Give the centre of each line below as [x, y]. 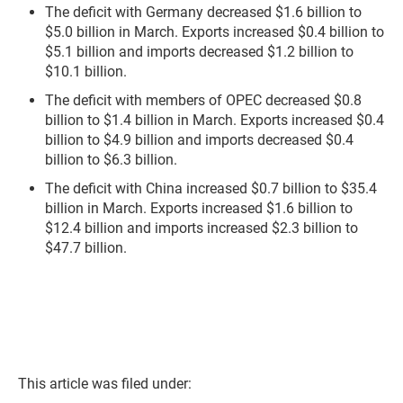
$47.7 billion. [86, 248]
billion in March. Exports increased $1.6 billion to [199, 209]
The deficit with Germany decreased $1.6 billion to [203, 13]
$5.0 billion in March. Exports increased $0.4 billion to [215, 32]
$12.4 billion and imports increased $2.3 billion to [201, 228]
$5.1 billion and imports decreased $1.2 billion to [199, 52]
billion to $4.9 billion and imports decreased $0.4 [199, 140]
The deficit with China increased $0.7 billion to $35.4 [211, 189]
